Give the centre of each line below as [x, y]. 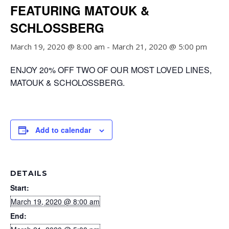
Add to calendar [63, 130]
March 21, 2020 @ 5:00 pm [159, 47]
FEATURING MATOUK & [80, 10]
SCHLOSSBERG [57, 28]
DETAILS [29, 173]
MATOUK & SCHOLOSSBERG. [67, 83]
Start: [20, 188]
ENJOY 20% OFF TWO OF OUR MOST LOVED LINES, [111, 70]
